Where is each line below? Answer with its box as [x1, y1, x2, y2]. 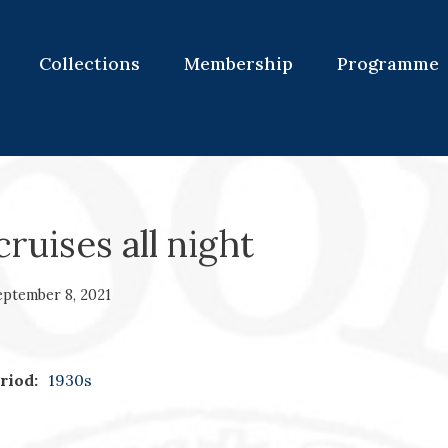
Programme [336, 52, 439, 76]
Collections [38, 52, 140, 76]
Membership [183, 52, 293, 76]
